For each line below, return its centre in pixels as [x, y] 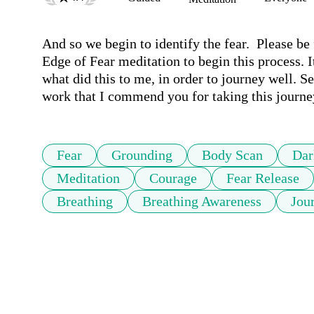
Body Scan [232, 155]
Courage [173, 178]
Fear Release [263, 178]
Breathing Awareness [202, 202]
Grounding [142, 155]
